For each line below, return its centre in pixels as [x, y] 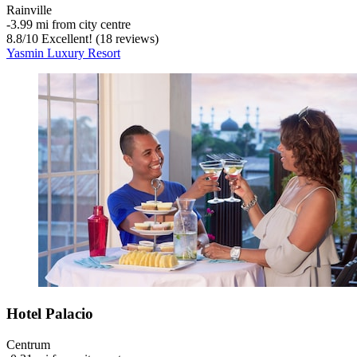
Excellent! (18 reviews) [98, 39]
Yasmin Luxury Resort [63, 53]
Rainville [29, 10]
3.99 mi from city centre [71, 25]
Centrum [28, 344]
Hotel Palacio [50, 313]
